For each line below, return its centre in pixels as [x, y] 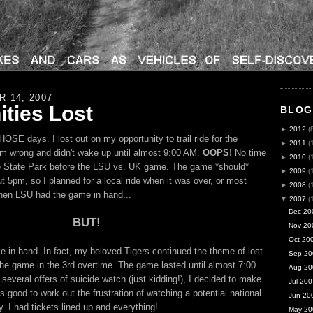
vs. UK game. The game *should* [180, 167]
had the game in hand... [82, 195]
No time [249, 153]
